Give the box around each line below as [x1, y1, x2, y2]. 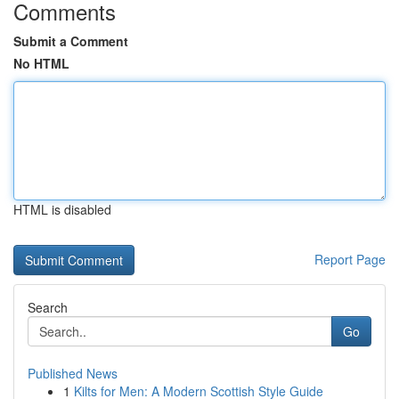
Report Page [314, 250, 386, 268]
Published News [28, 364, 118, 382]
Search [28, 298, 68, 316]
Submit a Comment [13, 32, 128, 50]
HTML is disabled [13, 200, 111, 218]
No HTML [13, 54, 69, 72]
